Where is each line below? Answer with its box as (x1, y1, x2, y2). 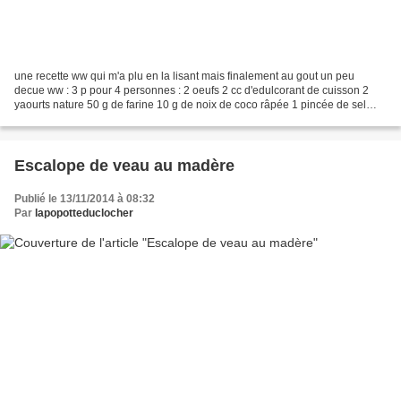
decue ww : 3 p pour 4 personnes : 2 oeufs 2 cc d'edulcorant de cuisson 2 (14, 84, 369, 98)
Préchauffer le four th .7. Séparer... (14, 113, 179, 126)
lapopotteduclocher (35, 207, 133, 220)
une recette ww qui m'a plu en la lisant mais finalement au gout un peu (14, 70, 354, 83)
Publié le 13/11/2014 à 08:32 (14, 192, 155, 206)
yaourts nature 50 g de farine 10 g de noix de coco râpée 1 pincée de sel (14, 98, 366, 112)
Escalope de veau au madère (14, 157, 235, 175)
